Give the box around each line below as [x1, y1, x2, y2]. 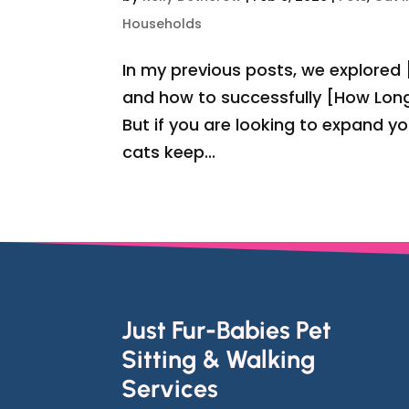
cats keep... [122, 141, 216, 164]
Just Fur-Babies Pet [121, 314, 332, 345]
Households [122, 15, 203, 34]
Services [121, 372, 219, 404]
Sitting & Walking [121, 343, 317, 374]
